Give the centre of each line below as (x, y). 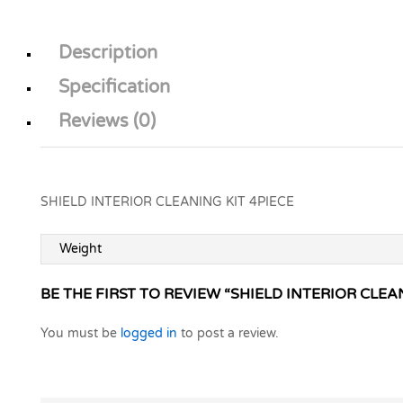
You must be (81, 333)
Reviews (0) (107, 122)
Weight (81, 248)
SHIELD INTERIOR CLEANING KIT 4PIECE (167, 202)
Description (108, 54)
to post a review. (228, 333)
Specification (114, 88)
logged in (149, 333)
